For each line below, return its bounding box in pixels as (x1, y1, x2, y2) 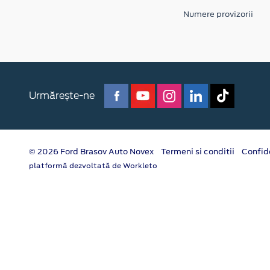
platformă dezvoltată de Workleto (29, 161, 157, 171)
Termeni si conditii (161, 146, 234, 158)
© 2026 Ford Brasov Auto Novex (29, 146, 154, 158)
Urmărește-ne (29, 89, 95, 101)
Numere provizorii (183, 8, 253, 20)
